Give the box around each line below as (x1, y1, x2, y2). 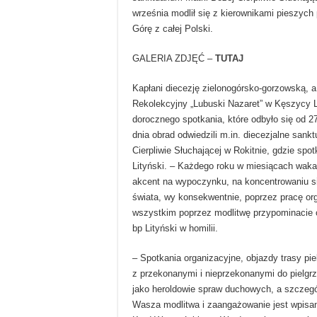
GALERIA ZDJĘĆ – (132, 53, 215, 64)
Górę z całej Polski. (132, 23, 213, 35)
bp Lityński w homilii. (132, 223, 218, 234)
